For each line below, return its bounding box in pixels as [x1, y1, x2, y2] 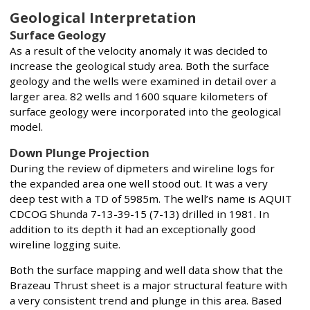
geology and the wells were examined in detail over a [10, 73, 276, 88]
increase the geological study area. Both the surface [10, 58, 269, 73]
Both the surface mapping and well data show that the [10, 262, 283, 277]
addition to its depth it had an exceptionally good [10, 221, 255, 236]
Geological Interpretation [10, 8, 197, 27]
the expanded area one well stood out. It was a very [10, 176, 268, 190]
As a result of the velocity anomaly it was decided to [10, 43, 268, 57]
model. [10, 119, 43, 134]
